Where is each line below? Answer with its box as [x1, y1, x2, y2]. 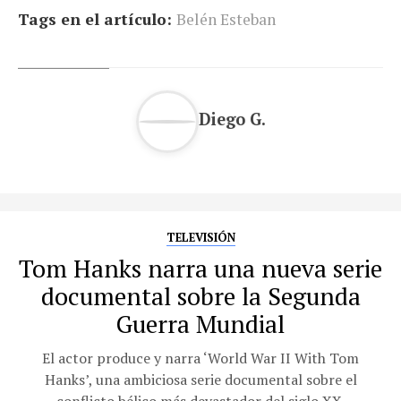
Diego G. [198, 108, 266, 131]
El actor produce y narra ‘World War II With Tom [42, 347, 359, 368]
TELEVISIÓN [166, 229, 235, 245]
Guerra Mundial [116, 307, 285, 340]
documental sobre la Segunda [40, 279, 361, 312]
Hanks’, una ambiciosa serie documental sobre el [44, 369, 357, 389]
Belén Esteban [176, 8, 276, 30]
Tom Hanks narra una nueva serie [19, 252, 382, 285]
